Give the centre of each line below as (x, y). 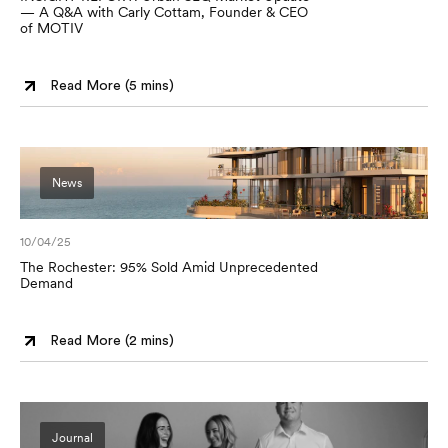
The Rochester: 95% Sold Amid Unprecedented (169, 267)
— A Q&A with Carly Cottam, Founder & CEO (164, 12)
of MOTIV (51, 28)
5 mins (149, 85)
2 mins (149, 340)
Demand (46, 283)
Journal (72, 438)
